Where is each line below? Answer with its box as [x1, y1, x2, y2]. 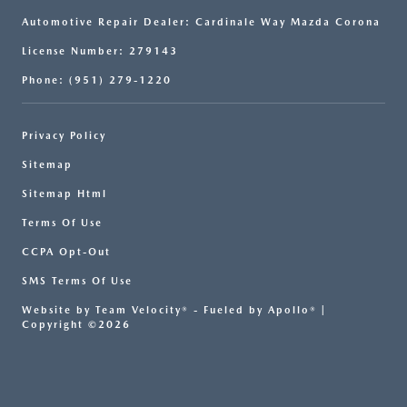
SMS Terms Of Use [22, 274, 133, 287]
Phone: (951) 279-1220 [22, 74, 172, 86]
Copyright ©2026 [22, 318, 131, 331]
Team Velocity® [95, 303, 189, 316]
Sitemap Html [22, 187, 107, 200]
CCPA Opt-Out [22, 245, 111, 258]
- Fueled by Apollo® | [189, 303, 326, 316]
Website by [22, 303, 95, 316]
